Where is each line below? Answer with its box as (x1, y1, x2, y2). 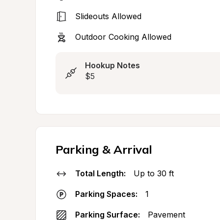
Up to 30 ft (134, 168, 174, 178)
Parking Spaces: (75, 189, 137, 199)
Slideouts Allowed (75, 11, 141, 21)
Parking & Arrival (55, 142, 152, 157)
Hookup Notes (85, 60, 140, 70)
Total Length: (75, 168, 126, 178)
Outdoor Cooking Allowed (75, 32, 171, 42)
